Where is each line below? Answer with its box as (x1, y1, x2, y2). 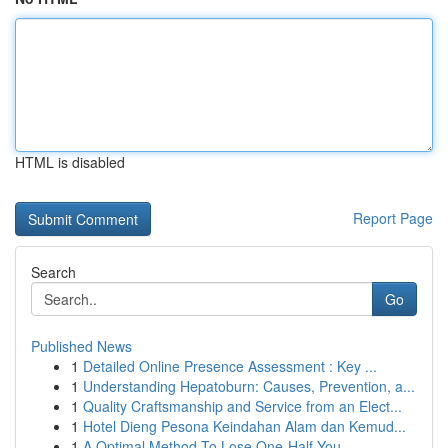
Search (31, 262, 76, 282)
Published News (31, 336, 132, 356)
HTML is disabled (15, 152, 125, 172)
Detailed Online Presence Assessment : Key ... (83, 356, 377, 376)
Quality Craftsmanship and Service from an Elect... (83, 396, 402, 416)
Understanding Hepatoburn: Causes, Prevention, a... (83, 376, 415, 396)
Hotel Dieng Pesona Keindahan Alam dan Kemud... (83, 416, 406, 436)
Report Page (353, 208, 433, 228)
